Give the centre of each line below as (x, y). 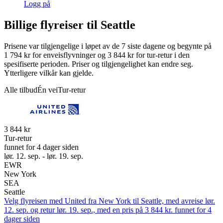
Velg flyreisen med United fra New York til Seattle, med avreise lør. (110, 201)
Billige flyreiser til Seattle (70, 25)
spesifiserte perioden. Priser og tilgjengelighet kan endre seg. (99, 64)
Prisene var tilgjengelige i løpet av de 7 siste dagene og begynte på (108, 46)
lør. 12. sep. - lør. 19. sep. (44, 156)
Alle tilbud (21, 90)
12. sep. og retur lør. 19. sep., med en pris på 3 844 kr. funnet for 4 (108, 210)
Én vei (48, 90)
